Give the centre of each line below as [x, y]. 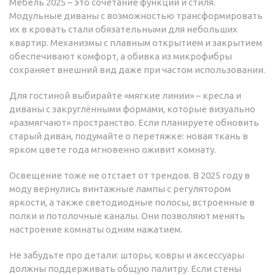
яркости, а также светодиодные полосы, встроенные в [132, 203]
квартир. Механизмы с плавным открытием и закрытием [136, 43]
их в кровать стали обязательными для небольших [123, 29]
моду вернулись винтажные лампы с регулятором [120, 189]
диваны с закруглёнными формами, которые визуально [132, 109]
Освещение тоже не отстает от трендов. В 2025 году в [130, 176]
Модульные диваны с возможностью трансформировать [136, 16]
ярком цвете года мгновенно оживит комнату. [113, 150]
